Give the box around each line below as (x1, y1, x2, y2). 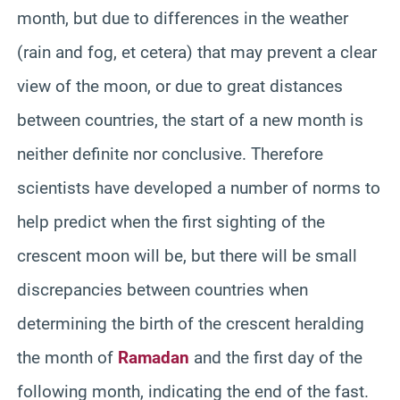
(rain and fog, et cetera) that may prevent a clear (17, 41, 377, 62)
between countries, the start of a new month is (17, 109, 363, 130)
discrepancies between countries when (17, 279, 308, 300)
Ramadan (118, 346, 189, 368)
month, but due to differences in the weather (17, 7, 348, 29)
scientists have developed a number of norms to (17, 177, 380, 198)
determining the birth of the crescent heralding (17, 312, 364, 334)
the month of (17, 346, 118, 368)
